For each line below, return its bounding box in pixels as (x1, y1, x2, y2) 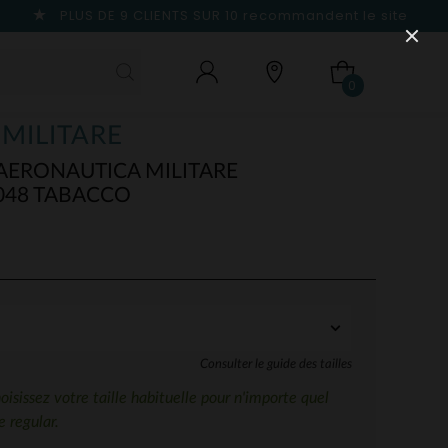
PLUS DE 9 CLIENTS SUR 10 (56, 6, 243, 25)
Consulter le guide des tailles (200, 358, 352, 370)
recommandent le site (243, 6, 408, 25)
